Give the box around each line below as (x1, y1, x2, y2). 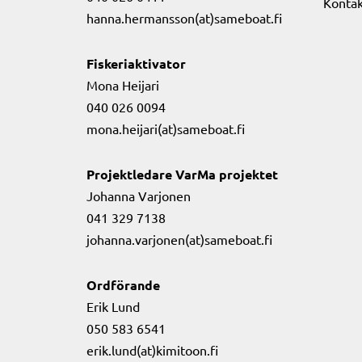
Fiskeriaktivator (86, 55, 186, 72)
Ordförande (86, 276, 160, 293)
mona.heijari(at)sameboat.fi (86, 120, 245, 137)
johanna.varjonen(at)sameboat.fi (86, 231, 272, 247)
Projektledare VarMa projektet (86, 166, 278, 183)
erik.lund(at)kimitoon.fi (86, 342, 218, 358)
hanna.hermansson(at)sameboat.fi (86, 10, 282, 26)
